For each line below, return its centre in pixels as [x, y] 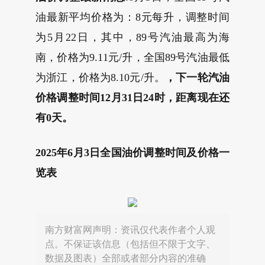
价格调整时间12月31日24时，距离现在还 [132, 98]
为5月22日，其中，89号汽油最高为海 [132, 37]
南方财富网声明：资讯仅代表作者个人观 [130, 230]
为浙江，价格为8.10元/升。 [101, 77]
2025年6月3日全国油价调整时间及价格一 [132, 153]
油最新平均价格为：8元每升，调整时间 [132, 17]
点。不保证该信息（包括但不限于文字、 [130, 244]
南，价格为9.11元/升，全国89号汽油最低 [132, 57]
